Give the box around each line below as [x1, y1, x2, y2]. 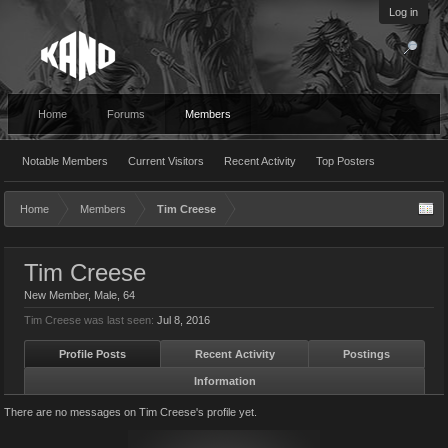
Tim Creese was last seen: [24, 314, 154, 326]
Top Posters [316, 155, 375, 167]
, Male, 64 [88, 289, 135, 301]
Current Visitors [128, 155, 204, 167]
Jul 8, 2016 [157, 314, 210, 326]
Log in [389, 6, 418, 18]
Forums [107, 108, 145, 120]
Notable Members [22, 155, 108, 167]
